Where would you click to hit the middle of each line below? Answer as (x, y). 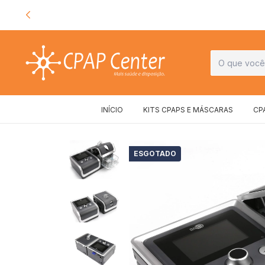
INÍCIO (112, 110)
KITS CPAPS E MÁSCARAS (188, 110)
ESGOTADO (155, 153)
